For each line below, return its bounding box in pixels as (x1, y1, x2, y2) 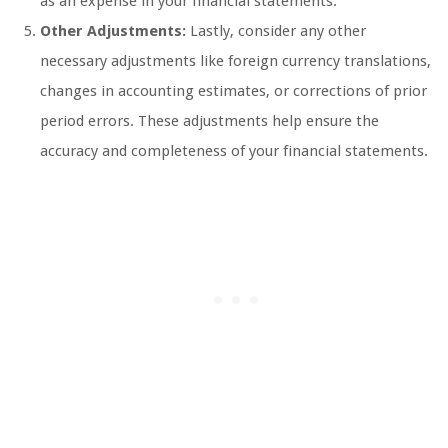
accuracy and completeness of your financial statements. (40, 142, 428, 161)
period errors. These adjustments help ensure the (40, 112, 379, 131)
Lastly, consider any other (186, 22, 366, 41)
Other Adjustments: (40, 22, 186, 41)
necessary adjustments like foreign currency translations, (40, 52, 431, 71)
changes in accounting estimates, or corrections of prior (40, 82, 427, 101)
